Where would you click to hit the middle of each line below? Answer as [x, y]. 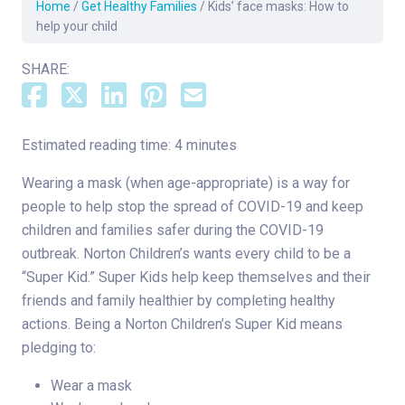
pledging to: [59, 348]
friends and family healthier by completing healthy [179, 301]
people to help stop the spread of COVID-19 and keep [193, 207]
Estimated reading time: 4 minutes [129, 146]
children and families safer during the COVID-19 [173, 231]
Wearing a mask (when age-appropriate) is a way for [186, 184]
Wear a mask [91, 386]
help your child [77, 27]
